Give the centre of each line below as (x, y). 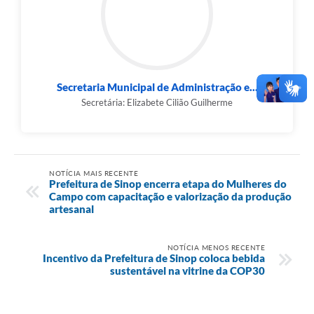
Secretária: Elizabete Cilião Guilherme (157, 103)
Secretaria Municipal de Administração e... (157, 87)
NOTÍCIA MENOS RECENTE (216, 247)
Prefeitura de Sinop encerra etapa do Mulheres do (168, 183)
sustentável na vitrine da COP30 (187, 270)
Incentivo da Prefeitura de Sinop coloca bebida (154, 258)
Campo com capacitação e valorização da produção (170, 196)
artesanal (71, 209)
